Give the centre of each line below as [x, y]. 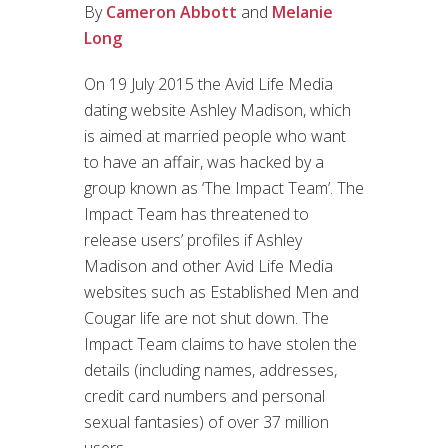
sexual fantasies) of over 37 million [206, 421]
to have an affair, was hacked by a [204, 161]
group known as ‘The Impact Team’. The [224, 187]
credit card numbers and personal [204, 395]
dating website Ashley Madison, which [217, 109]
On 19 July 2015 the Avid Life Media [208, 83]
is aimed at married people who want [215, 135]
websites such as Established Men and [221, 291]
